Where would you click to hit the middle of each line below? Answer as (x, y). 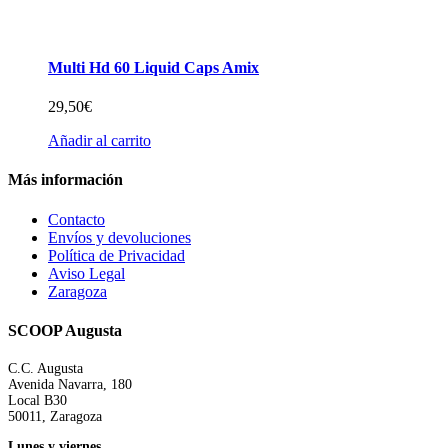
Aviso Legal (86, 273)
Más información (65, 180)
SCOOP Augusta (65, 330)
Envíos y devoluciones (119, 237)
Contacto (76, 219)
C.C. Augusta (45, 369)
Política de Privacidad (116, 255)
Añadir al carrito (99, 141)
